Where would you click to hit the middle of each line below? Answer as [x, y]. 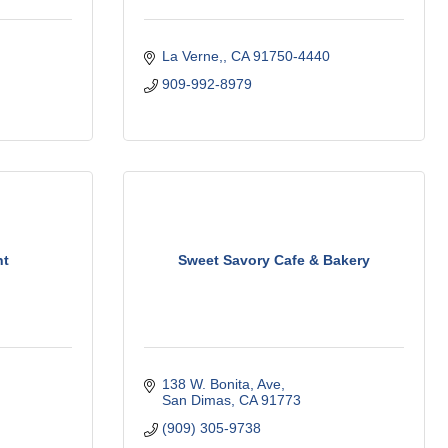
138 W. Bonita [205, 384]
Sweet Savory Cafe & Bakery [274, 259]
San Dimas [196, 400]
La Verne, [192, 56]
